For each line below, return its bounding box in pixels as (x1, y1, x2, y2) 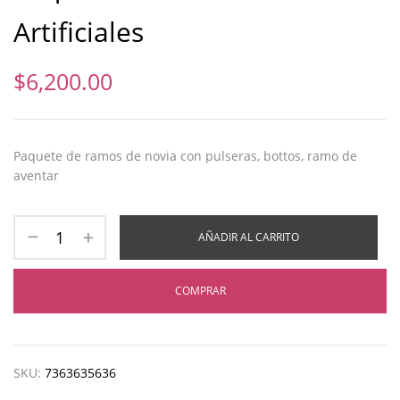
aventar (13, 166, 59, 184)
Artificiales (13, 12, 144, 50)
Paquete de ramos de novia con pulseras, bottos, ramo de (13, 146, 357, 164)
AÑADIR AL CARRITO (198, 229, 299, 245)
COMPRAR (174, 282, 226, 298)
